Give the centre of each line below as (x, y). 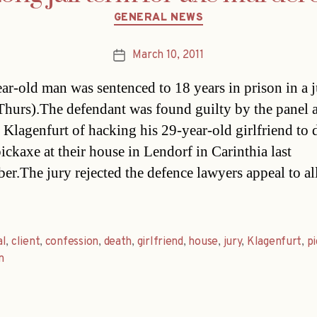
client (25, 242)
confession (72, 242)
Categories (189, 11)
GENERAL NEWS (158, 18)
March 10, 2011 (168, 56)
